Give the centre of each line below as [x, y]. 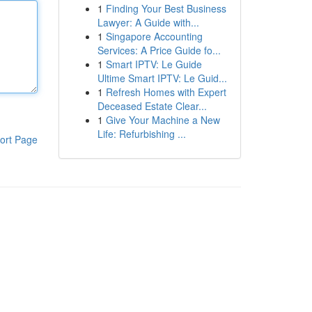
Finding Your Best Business [166, 8]
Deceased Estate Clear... [152, 106]
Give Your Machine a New [163, 120]
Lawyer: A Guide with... [148, 22]
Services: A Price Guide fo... [159, 50]
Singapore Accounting [154, 36]
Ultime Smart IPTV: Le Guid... [162, 78]
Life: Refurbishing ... [141, 134]
